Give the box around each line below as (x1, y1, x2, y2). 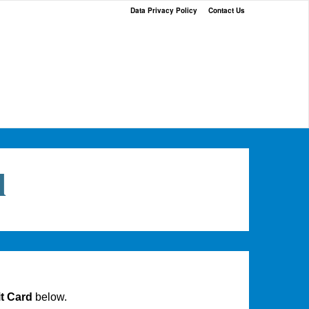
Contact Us (208, 6, 245, 15)
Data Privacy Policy (130, 6, 197, 15)
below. (32, 291, 67, 303)
